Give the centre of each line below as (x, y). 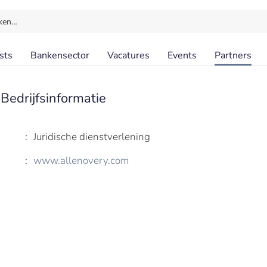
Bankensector (60, 55)
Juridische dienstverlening (92, 137)
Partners (233, 55)
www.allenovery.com (81, 161)
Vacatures (128, 55)
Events (182, 55)
